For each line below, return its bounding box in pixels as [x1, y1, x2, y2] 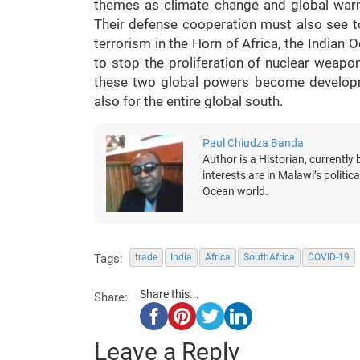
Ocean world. [202, 185, 268, 198]
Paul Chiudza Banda [202, 137, 304, 149]
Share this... [140, 288, 199, 301]
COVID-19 [308, 252, 350, 263]
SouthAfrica [243, 252, 295, 263]
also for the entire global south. [94, 93, 283, 109]
